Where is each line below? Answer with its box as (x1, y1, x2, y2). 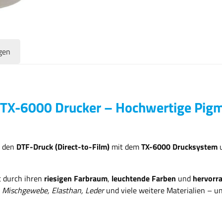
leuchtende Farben (111, 172, 176, 184)
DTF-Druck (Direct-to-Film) (16, 140, 110, 153)
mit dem (110, 140, 141, 153)
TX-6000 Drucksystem (141, 140, 218, 153)
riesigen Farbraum (44, 172, 108, 184)
